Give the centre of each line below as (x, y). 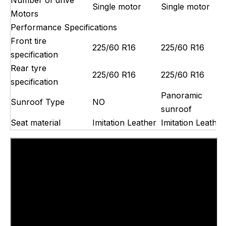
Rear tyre (29, 68)
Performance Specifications (64, 27)
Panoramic (182, 95)
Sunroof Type (38, 102)
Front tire (29, 41)
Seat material (36, 122)
